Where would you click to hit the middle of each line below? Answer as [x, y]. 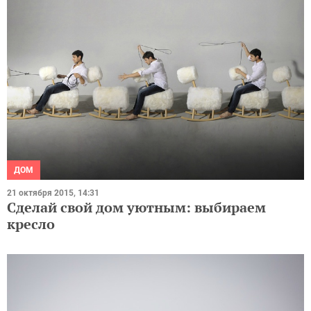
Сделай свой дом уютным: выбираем [136, 208]
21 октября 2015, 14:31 [53, 193]
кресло [31, 224]
